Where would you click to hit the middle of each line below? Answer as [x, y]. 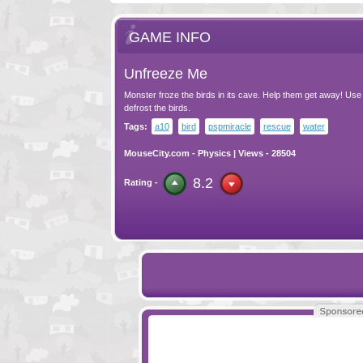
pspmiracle [229, 126]
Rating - [141, 182]
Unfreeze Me [165, 74]
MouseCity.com [156, 153]
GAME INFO [169, 37]
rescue [277, 126]
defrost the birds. [157, 108]
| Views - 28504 [263, 153]
